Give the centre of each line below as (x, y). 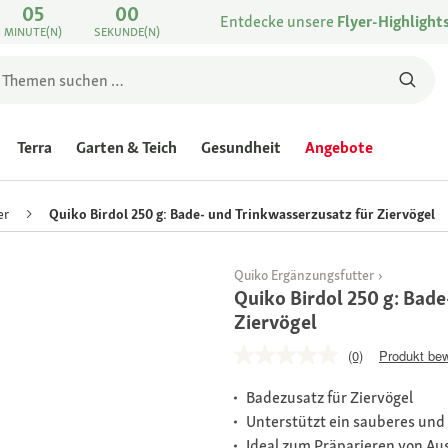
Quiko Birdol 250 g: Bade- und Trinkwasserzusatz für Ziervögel (242, 214)
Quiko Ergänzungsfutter (304, 275)
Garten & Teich (126, 147)
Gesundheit (241, 147)
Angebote (339, 147)
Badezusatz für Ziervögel (329, 398)
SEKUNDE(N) (127, 32)
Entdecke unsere (278, 21)
